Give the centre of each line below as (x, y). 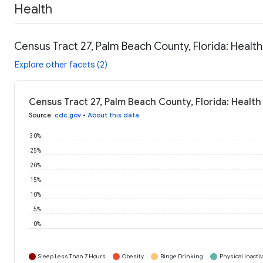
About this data (113, 115)
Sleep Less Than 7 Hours (72, 257)
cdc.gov (68, 115)
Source (40, 115)
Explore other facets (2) (61, 65)
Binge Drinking (182, 257)
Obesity (133, 257)
